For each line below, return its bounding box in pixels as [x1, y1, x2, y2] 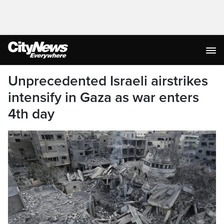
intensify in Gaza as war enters [8, 89, 199, 106]
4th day [8, 105, 54, 122]
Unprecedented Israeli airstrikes [8, 72, 208, 89]
